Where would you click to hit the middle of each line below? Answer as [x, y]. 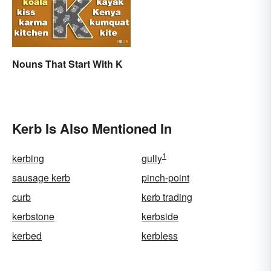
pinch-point [165, 178]
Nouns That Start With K [67, 64]
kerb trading [167, 197]
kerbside [160, 217]
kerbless [160, 236]
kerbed [27, 236]
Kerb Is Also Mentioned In [92, 129]
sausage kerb [41, 178]
